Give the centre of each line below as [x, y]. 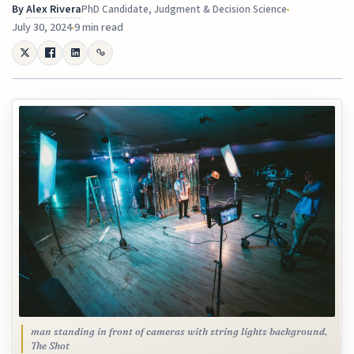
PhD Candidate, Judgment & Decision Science [185, 9]
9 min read [99, 27]
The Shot [50, 345]
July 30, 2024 [42, 27]
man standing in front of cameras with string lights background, [179, 331]
